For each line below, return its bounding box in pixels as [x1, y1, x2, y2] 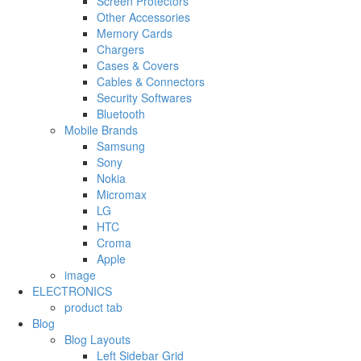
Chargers [97, 41, 144, 58]
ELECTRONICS [32, 283, 112, 300]
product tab [64, 299, 122, 316]
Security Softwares [97, 89, 192, 106]
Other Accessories [97, 9, 190, 26]
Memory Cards [97, 25, 172, 42]
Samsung [97, 138, 145, 155]
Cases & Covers [97, 57, 179, 74]
